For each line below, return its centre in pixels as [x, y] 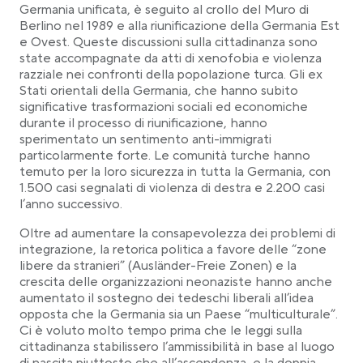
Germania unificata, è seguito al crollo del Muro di [164, 10]
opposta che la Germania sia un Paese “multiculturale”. [179, 314]
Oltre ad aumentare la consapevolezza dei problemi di [177, 233]
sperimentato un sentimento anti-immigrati [145, 139]
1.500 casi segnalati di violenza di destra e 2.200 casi [172, 188]
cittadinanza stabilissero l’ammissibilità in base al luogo [177, 347]
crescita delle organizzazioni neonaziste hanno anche [176, 282]
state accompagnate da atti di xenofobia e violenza [171, 58]
